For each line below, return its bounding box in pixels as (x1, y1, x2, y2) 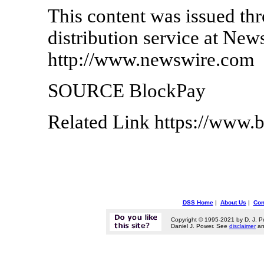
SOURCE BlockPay (47, 80, 206, 101)
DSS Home (182, 199, 213, 206)
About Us (220, 199, 246, 206)
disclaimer (229, 223, 256, 230)
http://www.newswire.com (47, 48, 255, 70)
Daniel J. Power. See (171, 223, 229, 230)
